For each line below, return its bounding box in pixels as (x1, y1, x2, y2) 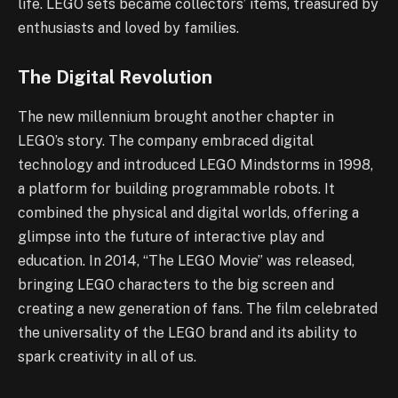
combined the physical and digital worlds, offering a (18, 203, 359, 221)
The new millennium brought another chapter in (18, 107, 334, 125)
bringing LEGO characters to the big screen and (18, 275, 334, 293)
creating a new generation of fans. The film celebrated (18, 299, 378, 317)
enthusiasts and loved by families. (18, 19, 239, 36)
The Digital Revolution (18, 67, 212, 89)
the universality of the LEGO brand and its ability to (18, 323, 357, 341)
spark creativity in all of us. (18, 347, 196, 365)
